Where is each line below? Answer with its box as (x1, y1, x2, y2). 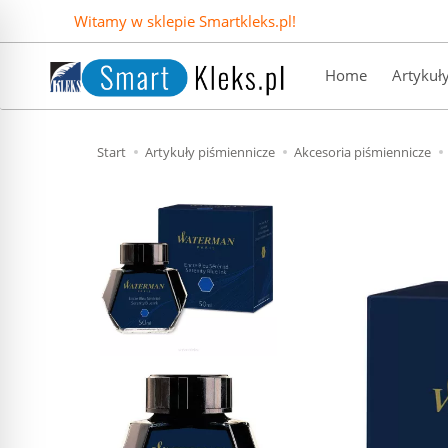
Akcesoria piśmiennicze (294, 143, 431, 161)
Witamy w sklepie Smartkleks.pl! (73, 11, 296, 31)
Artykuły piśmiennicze (145, 143, 275, 161)
